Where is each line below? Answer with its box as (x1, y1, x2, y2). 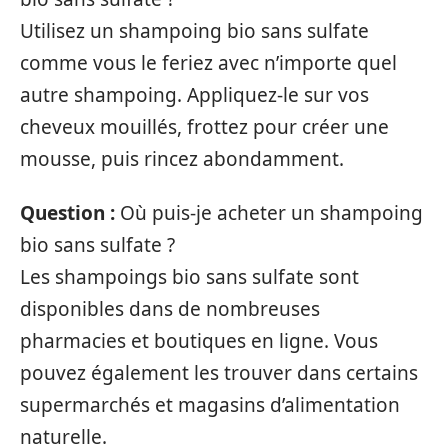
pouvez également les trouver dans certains (20, 360, 418, 387)
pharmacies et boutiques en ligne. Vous (20, 328, 378, 355)
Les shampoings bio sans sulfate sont (20, 264, 359, 291)
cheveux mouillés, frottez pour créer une (20, 113, 389, 140)
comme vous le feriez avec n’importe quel (20, 49, 397, 76)
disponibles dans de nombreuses (20, 296, 320, 323)
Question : (20, 200, 120, 227)
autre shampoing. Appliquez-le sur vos (20, 81, 369, 108)
